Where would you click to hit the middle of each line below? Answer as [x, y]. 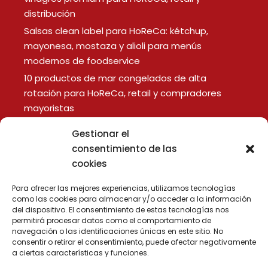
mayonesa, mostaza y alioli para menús [113, 46]
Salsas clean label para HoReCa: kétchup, [116, 31]
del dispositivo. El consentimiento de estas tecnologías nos [121, 210]
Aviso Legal [49, 165]
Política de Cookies [67, 199]
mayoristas [49, 108]
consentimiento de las [124, 149]
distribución [50, 14]
